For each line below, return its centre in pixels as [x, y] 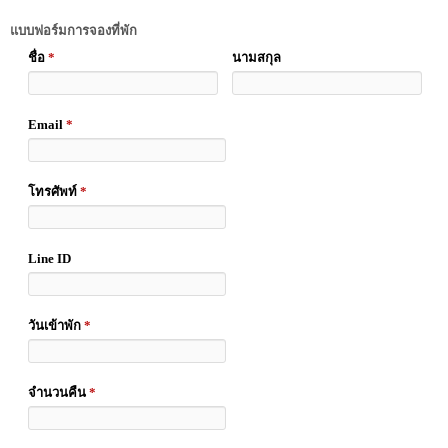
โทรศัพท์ [54, 192]
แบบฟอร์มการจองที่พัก [73, 31]
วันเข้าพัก [56, 326]
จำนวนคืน [58, 393]
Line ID [49, 259]
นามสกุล [256, 58]
